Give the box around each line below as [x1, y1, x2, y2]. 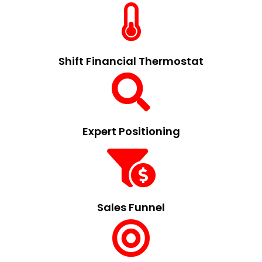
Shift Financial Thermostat [58, 53, 204, 68]
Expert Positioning [82, 123, 180, 139]
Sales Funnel [97, 199, 165, 215]
